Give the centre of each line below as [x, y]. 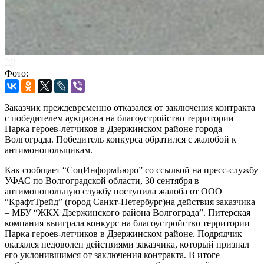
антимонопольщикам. [49, 150]
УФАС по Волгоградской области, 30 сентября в [102, 180]
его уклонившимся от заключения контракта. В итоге [112, 255]
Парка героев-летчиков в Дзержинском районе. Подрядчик [123, 233]
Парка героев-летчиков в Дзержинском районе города [113, 128]
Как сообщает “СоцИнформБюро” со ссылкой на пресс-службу [131, 170]
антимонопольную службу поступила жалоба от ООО [113, 191]
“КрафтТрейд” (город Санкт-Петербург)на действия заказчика [130, 202]
